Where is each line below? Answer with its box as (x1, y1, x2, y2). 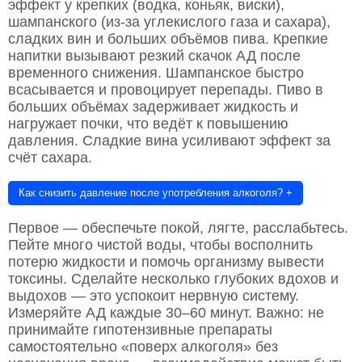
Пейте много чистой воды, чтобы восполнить (8, 237, 313, 254)
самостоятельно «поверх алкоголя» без (8, 339, 278, 356)
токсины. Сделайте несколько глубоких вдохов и (8, 271, 339, 288)
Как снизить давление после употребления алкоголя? (19, 187, 283, 200)
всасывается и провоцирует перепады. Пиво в (8, 82, 323, 99)
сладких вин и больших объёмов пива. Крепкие (8, 31, 328, 48)
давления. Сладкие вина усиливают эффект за (8, 133, 330, 149)
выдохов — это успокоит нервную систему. (8, 288, 299, 305)
